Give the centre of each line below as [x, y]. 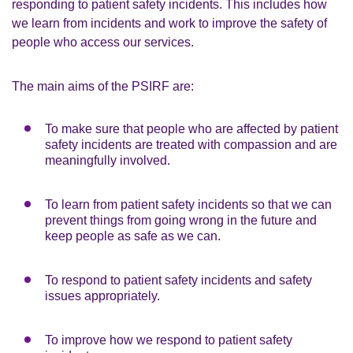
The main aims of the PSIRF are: [103, 86]
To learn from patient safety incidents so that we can [188, 204]
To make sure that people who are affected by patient [191, 129]
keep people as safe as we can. [134, 236]
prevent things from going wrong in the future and [181, 220]
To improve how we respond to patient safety [169, 340]
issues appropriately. [102, 296]
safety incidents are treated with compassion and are [191, 145]
